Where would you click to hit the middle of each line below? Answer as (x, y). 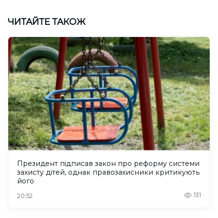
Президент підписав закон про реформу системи (108, 163)
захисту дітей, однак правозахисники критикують (108, 172)
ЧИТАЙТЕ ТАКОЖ (47, 22)
